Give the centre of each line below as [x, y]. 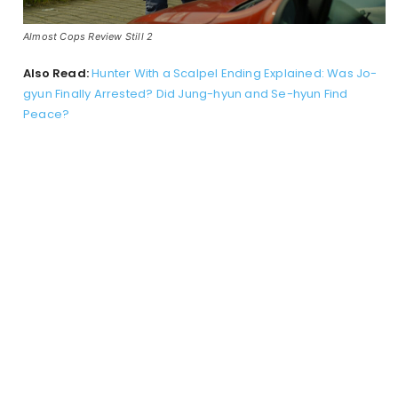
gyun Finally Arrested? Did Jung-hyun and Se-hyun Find [186, 93]
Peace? [47, 114]
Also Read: [56, 73]
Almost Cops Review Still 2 [88, 36]
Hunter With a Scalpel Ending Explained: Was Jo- [235, 73]
